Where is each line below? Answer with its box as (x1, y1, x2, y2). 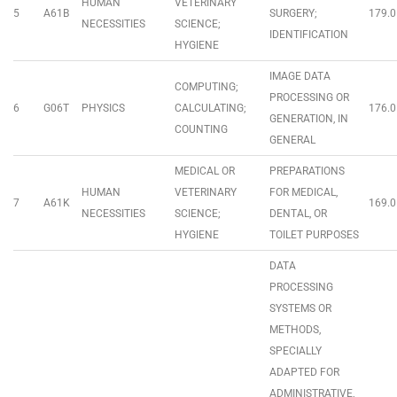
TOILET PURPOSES (269, 229, 359, 241)
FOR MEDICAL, (269, 186, 338, 198)
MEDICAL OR (175, 165, 235, 177)
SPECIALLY (269, 345, 322, 357)
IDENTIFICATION (269, 28, 348, 41)
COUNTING (175, 123, 228, 136)
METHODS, (269, 323, 321, 336)
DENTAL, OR (269, 207, 327, 220)
